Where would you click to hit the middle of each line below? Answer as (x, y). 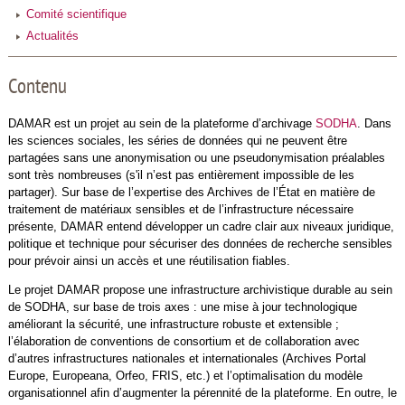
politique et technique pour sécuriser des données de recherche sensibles (200, 243)
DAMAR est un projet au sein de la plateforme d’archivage (161, 123)
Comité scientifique (76, 14)
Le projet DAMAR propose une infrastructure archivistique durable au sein (200, 289)
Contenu (37, 88)
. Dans (374, 123)
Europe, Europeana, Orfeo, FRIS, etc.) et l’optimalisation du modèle (185, 375)
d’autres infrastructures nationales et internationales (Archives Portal (187, 358)
